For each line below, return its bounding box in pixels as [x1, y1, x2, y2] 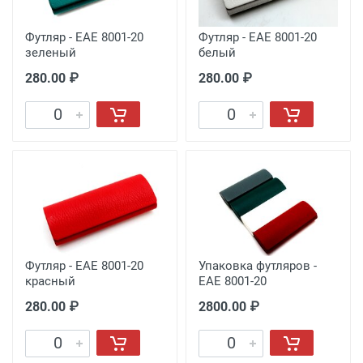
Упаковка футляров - [199, 258, 317, 273]
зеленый [25, 45, 76, 60]
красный [25, 273, 75, 288]
